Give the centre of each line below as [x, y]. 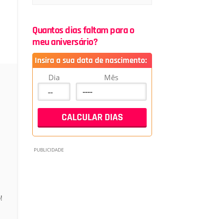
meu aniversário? [65, 42]
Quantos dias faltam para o [83, 30]
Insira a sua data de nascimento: [91, 61]
